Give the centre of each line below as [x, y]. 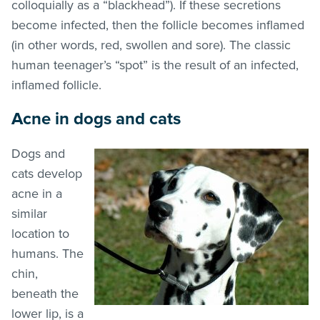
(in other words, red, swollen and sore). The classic [151, 45]
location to [40, 233]
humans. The [47, 253]
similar [29, 213]
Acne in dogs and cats [96, 119]
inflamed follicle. [56, 85]
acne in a [37, 193]
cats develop [47, 173]
